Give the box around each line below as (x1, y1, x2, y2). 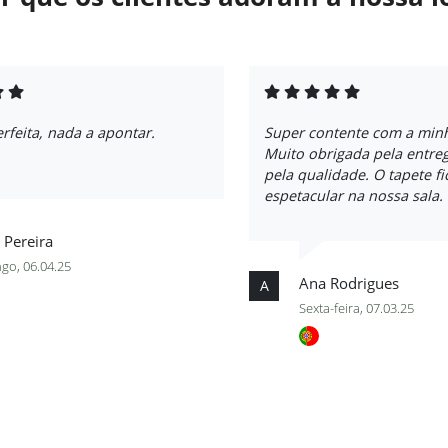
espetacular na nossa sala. (264, 186, 443, 205)
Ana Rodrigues (299, 273, 399, 293)
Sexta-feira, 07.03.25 (299, 299, 414, 317)
